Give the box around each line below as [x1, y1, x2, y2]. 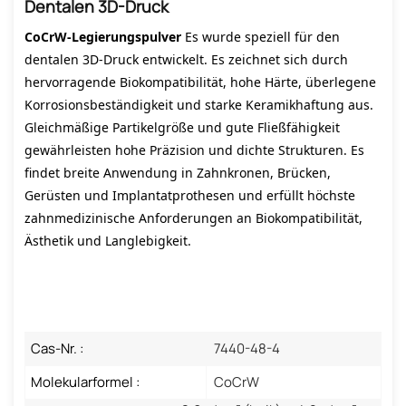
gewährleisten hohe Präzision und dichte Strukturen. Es [24, 140, 364, 159]
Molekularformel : [31, 372, 140, 391]
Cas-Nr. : [31, 338, 83, 358]
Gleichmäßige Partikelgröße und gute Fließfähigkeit [24, 118, 340, 136]
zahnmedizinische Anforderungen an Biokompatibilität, [24, 208, 362, 227]
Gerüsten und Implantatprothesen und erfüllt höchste [24, 186, 355, 204]
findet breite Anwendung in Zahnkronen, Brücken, [24, 163, 331, 181]
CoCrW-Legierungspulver [24, 27, 185, 45]
